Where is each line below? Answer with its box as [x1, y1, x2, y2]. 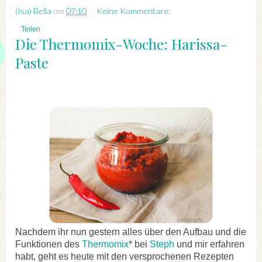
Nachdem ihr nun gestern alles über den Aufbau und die [15, 226, 246, 237]
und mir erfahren [174, 239, 244, 249]
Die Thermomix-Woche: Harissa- [15, 34, 227, 53]
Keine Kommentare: [96, 5, 171, 16]
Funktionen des [15, 239, 82, 249]
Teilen [21, 25, 40, 33]
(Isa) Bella [15, 5, 51, 16]
